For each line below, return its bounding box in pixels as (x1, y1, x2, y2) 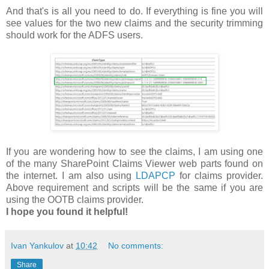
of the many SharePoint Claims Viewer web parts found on (6, 159, 263, 169)
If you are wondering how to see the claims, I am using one (6, 147, 263, 157)
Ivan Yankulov (11, 241, 64, 251)
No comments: (108, 241, 164, 251)
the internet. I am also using (6, 171, 136, 181)
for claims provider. (175, 171, 263, 181)
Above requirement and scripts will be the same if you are (6, 183, 263, 193)
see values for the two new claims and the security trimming (6, 18, 263, 29)
